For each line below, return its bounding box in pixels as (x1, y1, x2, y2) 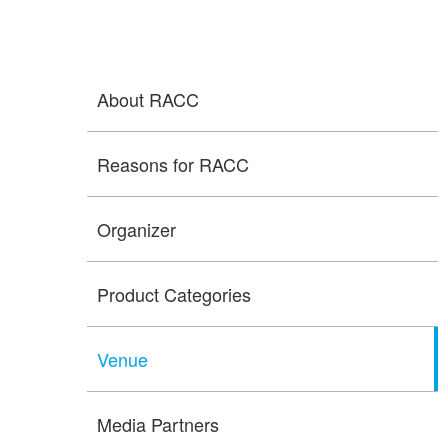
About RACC (97, 86, 199, 113)
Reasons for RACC (97, 151, 249, 178)
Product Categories (97, 281, 251, 308)
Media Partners (97, 411, 219, 438)
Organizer (97, 216, 176, 243)
